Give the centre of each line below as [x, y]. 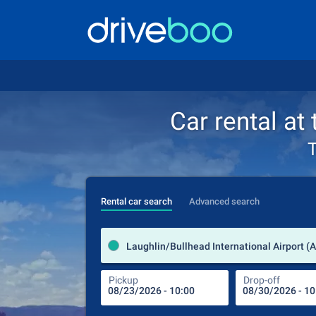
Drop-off [262, 280]
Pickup [123, 280]
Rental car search [136, 201]
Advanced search [224, 201]
